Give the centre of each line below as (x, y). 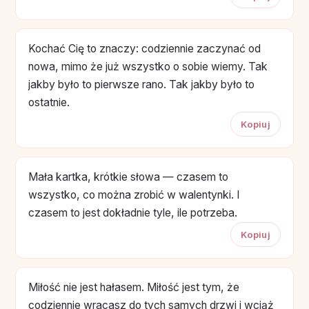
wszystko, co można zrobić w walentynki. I (134, 195)
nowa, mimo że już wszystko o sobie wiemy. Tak (148, 66)
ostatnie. (49, 102)
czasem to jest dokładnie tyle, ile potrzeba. (133, 212)
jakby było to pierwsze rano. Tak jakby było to (141, 84)
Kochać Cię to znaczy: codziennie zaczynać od (144, 48)
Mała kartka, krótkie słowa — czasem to (128, 177)
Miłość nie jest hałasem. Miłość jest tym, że (134, 287)
